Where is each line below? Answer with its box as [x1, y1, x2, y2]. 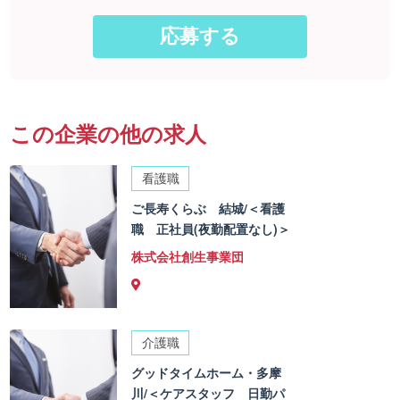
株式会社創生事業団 [131, 246, 245, 265]
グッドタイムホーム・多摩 [131, 362, 282, 381]
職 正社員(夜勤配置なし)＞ [131, 219, 291, 237]
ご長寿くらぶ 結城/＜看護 [131, 198, 286, 217]
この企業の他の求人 [10, 118, 207, 149]
